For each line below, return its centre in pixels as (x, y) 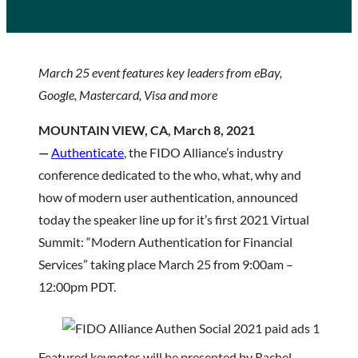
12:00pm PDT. (78, 286)
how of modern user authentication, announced (168, 197)
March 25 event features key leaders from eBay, (160, 72)
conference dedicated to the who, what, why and (170, 174)
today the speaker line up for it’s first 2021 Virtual (174, 219)
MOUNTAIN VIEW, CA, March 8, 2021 (147, 129)
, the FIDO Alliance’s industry (203, 152)
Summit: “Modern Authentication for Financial (165, 241)
